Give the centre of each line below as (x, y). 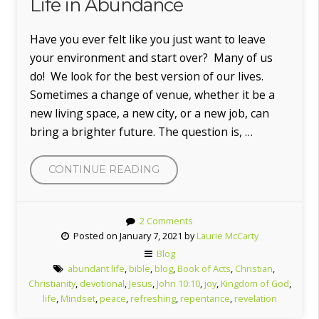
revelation (255, 298)
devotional (102, 283)
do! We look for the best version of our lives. (148, 76)
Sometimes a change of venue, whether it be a (152, 94)
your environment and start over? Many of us (151, 57)
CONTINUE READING (104, 169)
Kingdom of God (255, 283)
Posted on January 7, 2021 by (132, 235)
